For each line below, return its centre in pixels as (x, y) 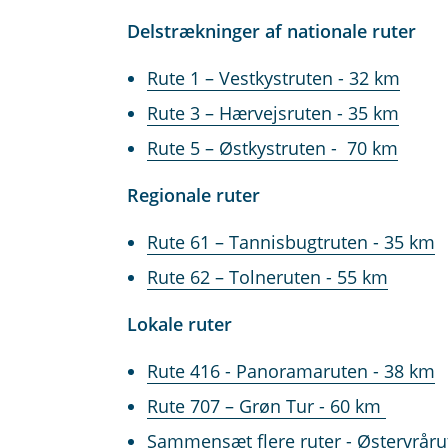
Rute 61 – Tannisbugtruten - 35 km (290, 242)
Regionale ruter (193, 195)
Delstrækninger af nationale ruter (271, 31)
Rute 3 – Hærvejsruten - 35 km (272, 113)
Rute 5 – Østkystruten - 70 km (272, 148)
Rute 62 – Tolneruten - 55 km (267, 277)
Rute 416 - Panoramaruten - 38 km (290, 371)
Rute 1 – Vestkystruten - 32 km (273, 78)
